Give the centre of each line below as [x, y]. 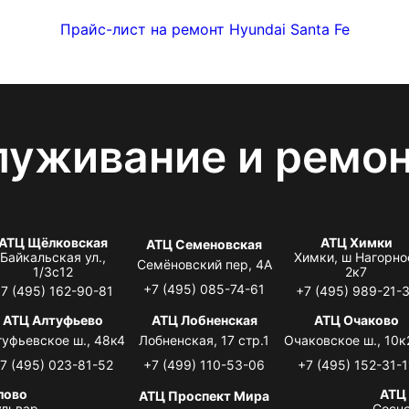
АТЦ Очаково [356, 320]
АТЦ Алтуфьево [52, 320]
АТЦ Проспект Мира [204, 395]
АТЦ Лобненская [204, 320]
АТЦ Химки [356, 242]
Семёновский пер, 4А [204, 264]
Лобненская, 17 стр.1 [204, 340]
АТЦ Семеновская [204, 244]
